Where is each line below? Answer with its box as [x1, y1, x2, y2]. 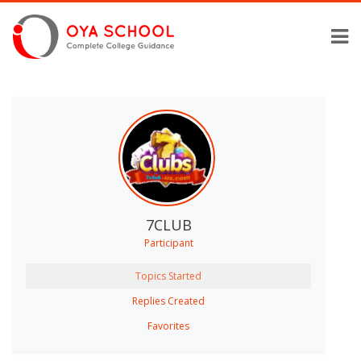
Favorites [147, 318, 189, 333]
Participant [143, 235, 193, 250]
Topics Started [135, 268, 201, 283]
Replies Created [132, 293, 205, 308]
